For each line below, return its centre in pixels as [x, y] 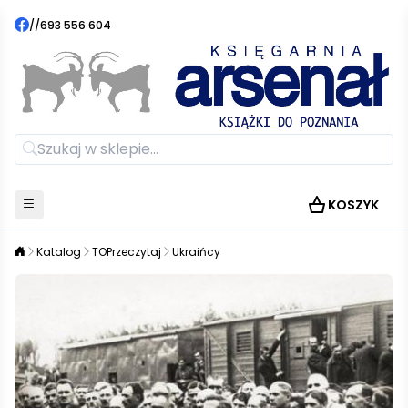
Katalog [59, 251]
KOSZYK [353, 204]
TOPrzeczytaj [127, 251]
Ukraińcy [196, 251]
